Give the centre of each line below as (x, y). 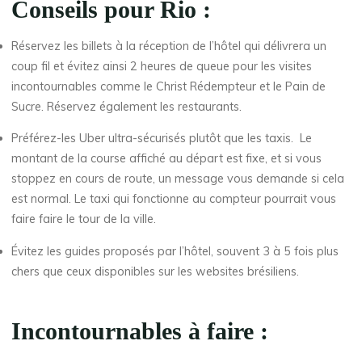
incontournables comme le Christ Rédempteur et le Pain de (169, 87)
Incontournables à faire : (140, 332)
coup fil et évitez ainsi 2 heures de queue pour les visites (162, 67)
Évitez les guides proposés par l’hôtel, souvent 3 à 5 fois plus (175, 252)
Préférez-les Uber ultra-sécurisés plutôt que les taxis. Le (162, 139)
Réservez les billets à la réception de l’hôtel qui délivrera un (169, 46)
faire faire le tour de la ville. (84, 219)
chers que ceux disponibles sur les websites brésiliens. (157, 272)
